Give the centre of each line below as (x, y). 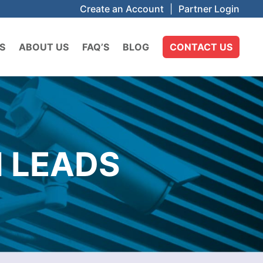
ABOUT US (44, 47)
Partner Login (209, 9)
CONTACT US (201, 47)
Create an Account (122, 9)
